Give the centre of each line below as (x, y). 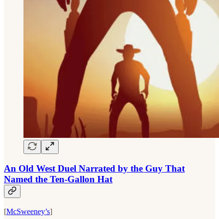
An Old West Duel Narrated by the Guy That (94, 169)
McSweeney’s (28, 211)
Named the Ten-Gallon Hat (58, 179)
